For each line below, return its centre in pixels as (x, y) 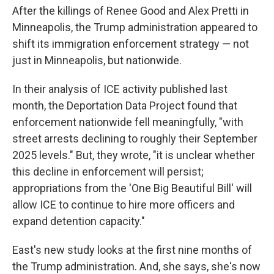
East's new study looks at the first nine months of (132, 250)
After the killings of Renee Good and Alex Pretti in (131, 11)
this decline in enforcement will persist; (108, 172)
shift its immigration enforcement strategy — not (131, 44)
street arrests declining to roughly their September (135, 139)
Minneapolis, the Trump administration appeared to (135, 27)
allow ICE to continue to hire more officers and (124, 205)
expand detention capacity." (79, 221)
